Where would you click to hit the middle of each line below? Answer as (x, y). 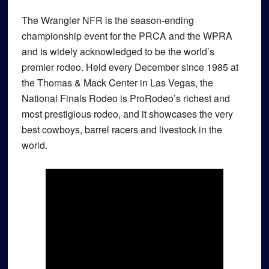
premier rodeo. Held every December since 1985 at (130, 67)
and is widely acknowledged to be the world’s (118, 51)
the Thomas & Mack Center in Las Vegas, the (117, 83)
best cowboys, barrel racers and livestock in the (122, 129)
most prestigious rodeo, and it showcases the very (127, 114)
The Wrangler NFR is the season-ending (107, 20)
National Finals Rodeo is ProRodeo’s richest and (125, 98)
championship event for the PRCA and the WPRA (127, 36)
